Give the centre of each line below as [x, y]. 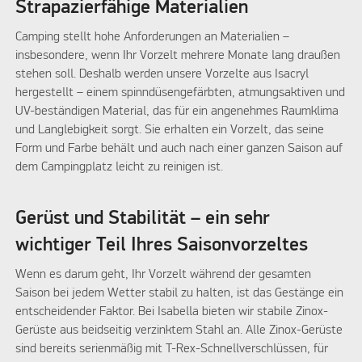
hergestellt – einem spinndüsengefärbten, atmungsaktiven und [181, 93]
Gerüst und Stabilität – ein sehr [143, 219]
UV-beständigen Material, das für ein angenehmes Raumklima [177, 111]
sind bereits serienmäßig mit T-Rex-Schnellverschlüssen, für [172, 349]
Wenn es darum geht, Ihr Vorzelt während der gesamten [164, 275]
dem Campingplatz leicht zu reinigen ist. [120, 167]
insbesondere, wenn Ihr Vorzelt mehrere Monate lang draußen [178, 55]
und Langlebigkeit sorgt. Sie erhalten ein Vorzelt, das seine [170, 130]
